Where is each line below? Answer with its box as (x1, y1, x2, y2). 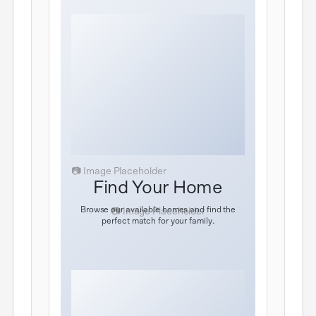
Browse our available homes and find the (80, 205, 236, 214)
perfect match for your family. (102, 217, 214, 226)
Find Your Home (93, 178, 223, 197)
